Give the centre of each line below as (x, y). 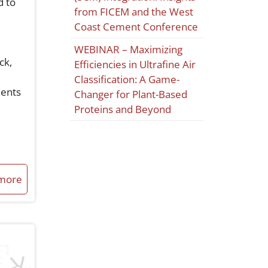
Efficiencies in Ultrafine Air (135, 65)
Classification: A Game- (127, 80)
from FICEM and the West (134, 12)
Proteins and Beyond (123, 109)
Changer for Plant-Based (131, 95)
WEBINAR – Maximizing (129, 50)
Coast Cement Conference (136, 27)
